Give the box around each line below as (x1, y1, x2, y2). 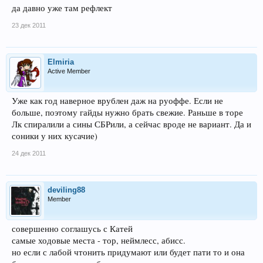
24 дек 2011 (12, 149, 46, 157)
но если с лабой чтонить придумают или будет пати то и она (12, 246, 245, 258)
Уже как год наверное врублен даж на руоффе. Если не (12, 95, 223, 106)
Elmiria (48, 57, 74, 66)
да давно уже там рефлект (12, 2, 112, 14)
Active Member (48, 67, 90, 75)
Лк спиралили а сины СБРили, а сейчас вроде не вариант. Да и (12, 118, 251, 130)
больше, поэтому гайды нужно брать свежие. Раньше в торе (12, 106, 243, 118)
